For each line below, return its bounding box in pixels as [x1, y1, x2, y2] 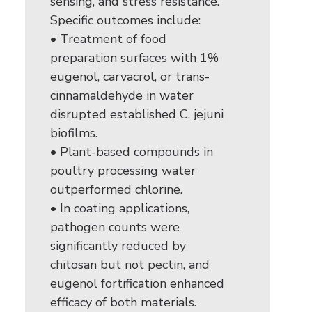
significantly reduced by [50, 237, 186, 254]
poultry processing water [50, 162, 196, 179]
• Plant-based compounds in [50, 143, 213, 160]
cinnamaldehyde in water [50, 87, 194, 104]
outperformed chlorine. [50, 181, 182, 198]
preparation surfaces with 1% [50, 49, 219, 66]
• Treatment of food [50, 31, 166, 47]
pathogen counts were [50, 219, 180, 235]
